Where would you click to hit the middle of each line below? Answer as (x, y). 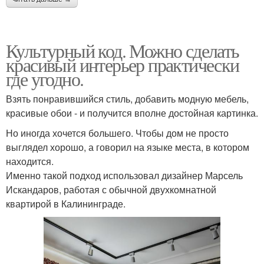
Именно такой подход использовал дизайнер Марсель (124, 175)
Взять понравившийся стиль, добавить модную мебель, (127, 98)
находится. (30, 161)
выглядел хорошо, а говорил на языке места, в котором (128, 147)
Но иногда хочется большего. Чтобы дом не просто (117, 133)
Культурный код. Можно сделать (123, 50)
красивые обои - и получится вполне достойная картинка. (132, 113)
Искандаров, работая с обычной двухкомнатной (111, 189)
